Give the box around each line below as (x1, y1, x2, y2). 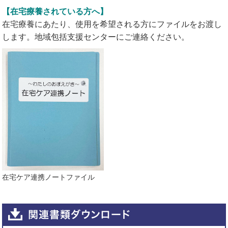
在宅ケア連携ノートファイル (2, 173, 95, 181)
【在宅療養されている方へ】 (2, 7, 108, 16)
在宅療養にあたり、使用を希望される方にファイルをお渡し (2, 20, 222, 28)
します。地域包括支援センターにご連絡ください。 (2, 33, 190, 41)
